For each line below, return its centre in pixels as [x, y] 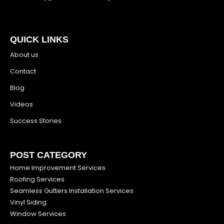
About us [24, 55]
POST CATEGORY [48, 155]
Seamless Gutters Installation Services [72, 191]
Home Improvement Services [58, 168]
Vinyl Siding [28, 202]
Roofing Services [37, 179]
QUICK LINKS [39, 40]
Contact [23, 71]
